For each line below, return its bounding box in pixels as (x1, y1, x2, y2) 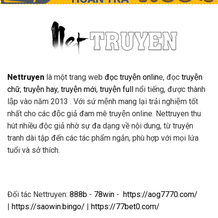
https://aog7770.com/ (121, 190, 198, 200)
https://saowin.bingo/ (12, 202, 85, 212)
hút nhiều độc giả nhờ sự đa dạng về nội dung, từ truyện (7, 121, 193, 130)
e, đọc (159, 72, 180, 82)
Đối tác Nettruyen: (7, 190, 70, 200)
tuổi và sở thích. (7, 145, 60, 155)
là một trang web (44, 72, 105, 82)
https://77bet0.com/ (91, 202, 160, 212)
